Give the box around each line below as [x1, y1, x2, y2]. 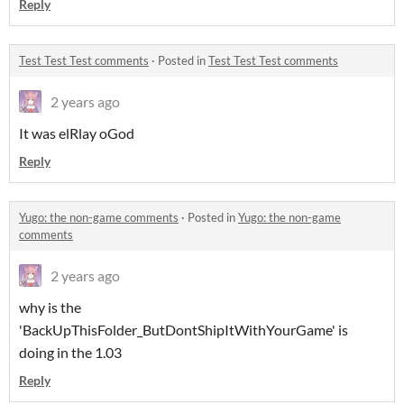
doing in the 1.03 [19, 344, 122, 362]
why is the [19, 298, 81, 317]
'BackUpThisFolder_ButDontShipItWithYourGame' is [19, 321, 348, 339]
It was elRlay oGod [19, 124, 134, 142]
